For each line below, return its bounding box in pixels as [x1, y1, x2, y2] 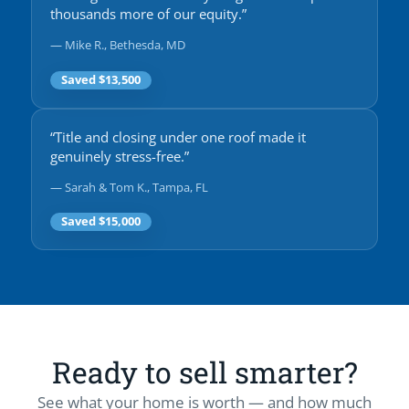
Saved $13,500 [61, 71, 141, 88]
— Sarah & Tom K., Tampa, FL [50, 179, 208, 196]
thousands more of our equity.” [50, 5, 246, 23]
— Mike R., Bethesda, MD [50, 37, 185, 54]
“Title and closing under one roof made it [50, 128, 306, 146]
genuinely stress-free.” [50, 147, 189, 165]
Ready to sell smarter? [51, 352, 358, 393]
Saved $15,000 [61, 214, 141, 230]
